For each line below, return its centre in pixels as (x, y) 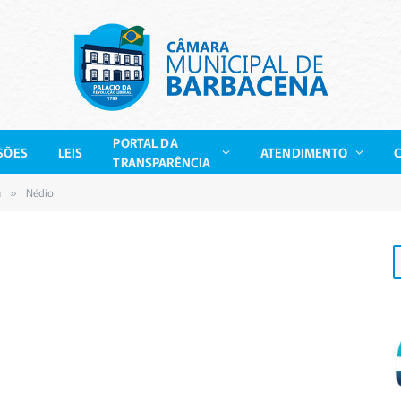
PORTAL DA (145, 142)
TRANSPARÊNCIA (162, 162)
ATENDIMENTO (304, 152)
